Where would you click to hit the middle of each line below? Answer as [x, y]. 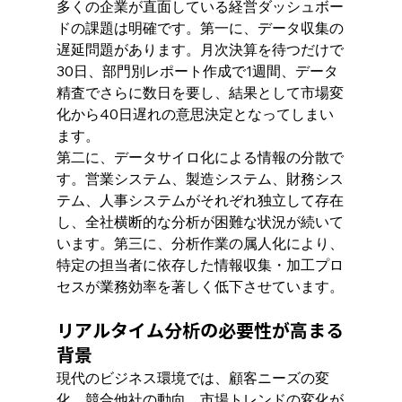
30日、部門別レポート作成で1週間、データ [197, 70]
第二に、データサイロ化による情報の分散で [200, 157]
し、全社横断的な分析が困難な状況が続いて [200, 221]
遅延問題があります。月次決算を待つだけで [200, 49]
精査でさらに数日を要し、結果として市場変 [200, 92]
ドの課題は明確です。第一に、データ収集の [200, 27]
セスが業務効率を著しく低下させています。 [200, 286]
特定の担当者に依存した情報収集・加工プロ [200, 264]
